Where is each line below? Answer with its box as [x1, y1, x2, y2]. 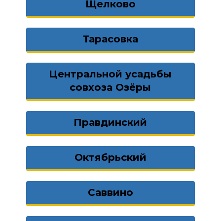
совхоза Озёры [70, 81, 151, 93]
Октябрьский [74, 151, 147, 163]
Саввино [87, 186, 133, 198]
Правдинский [74, 116, 147, 128]
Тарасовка [82, 33, 138, 45]
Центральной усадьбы [49, 68, 172, 80]
